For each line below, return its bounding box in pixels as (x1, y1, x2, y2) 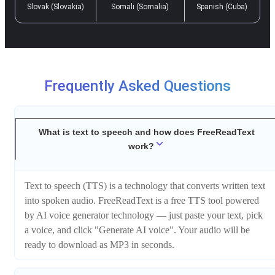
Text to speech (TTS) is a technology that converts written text (25, 180, 265, 192)
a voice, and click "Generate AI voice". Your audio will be (25, 225, 250, 236)
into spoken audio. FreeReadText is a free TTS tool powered (25, 195, 259, 206)
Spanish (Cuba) (196, 2, 247, 11)
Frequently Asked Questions (44, 77, 231, 95)
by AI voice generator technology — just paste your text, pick (25, 210, 263, 221)
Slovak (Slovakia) (27, 2, 84, 11)
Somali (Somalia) (110, 2, 169, 11)
